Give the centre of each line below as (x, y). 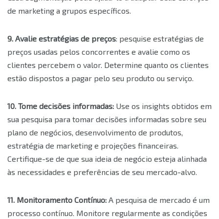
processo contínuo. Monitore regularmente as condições (107, 213)
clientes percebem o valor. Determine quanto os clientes (108, 65)
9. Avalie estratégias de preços (62, 39)
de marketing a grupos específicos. (69, 11)
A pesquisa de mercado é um (158, 200)
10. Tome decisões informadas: (61, 106)
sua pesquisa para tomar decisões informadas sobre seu (107, 119)
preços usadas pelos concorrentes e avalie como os (99, 52)
